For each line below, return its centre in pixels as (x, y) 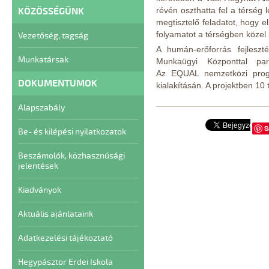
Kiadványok (40, 190)
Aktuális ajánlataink (56, 214)
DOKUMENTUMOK (58, 83)
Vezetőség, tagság (53, 36)
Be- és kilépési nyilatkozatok (72, 132)
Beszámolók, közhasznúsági (71, 156)
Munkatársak (43, 60)
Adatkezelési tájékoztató (65, 238)
